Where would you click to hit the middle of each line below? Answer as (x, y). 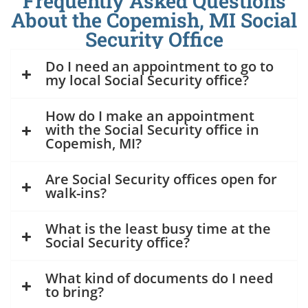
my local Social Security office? (147, 80)
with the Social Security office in (152, 130)
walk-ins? (76, 193)
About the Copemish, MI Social (154, 20)
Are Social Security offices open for (161, 179)
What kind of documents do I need (159, 278)
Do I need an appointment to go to (159, 67)
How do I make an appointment (150, 116)
